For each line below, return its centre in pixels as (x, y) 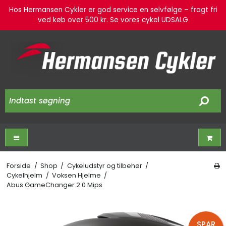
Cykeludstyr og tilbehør (104, 165)
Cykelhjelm (25, 175)
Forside (19, 165)
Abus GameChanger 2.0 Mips (55, 185)
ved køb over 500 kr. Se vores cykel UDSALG (113, 20)
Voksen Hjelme (76, 175)
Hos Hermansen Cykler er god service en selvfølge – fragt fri (113, 10)
